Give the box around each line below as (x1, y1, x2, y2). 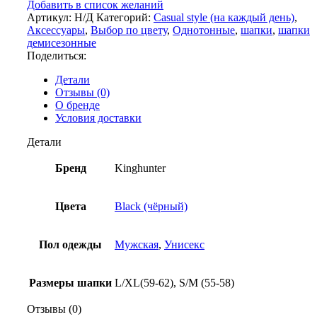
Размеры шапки (29, 276, 112, 289)
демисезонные (27, 36, 96, 49)
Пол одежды (39, 238, 102, 250)
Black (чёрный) (115, 200, 188, 212)
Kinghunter (115, 161, 166, 174)
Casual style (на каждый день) (154, 11, 294, 23)
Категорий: (96, 11, 151, 23)
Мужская (115, 238, 158, 250)
